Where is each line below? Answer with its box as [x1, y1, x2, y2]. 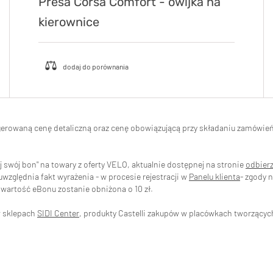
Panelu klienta [189, 171, 240, 182]
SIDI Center [37, 207, 79, 218]
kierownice [38, 14, 99, 29]
